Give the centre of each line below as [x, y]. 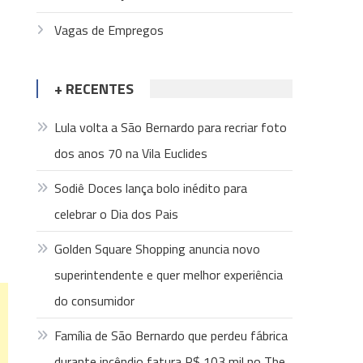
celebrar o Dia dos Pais [117, 214]
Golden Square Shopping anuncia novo [158, 249]
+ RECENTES [94, 89]
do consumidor [95, 301]
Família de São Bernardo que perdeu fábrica [171, 335]
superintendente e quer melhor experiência [169, 275]
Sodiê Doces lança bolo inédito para [151, 188]
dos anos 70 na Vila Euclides [131, 153]
